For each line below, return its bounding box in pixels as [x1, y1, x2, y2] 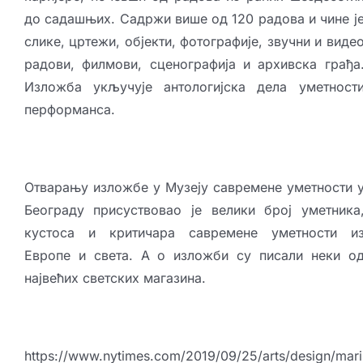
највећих [23, 270, 83, 287]
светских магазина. [82, 270, 206, 287]
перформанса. [23, 101, 115, 118]
